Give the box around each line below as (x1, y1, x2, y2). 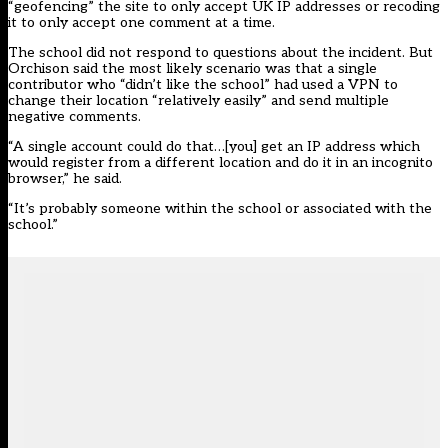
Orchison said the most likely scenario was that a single (8, 59, 377, 77)
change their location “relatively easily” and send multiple (8, 91, 389, 109)
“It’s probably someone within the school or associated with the (8, 199, 432, 217)
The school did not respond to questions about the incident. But (8, 43, 433, 61)
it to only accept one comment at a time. (8, 13, 279, 31)
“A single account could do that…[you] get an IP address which (8, 137, 420, 155)
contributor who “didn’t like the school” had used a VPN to (8, 75, 398, 93)
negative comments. (8, 107, 141, 125)
